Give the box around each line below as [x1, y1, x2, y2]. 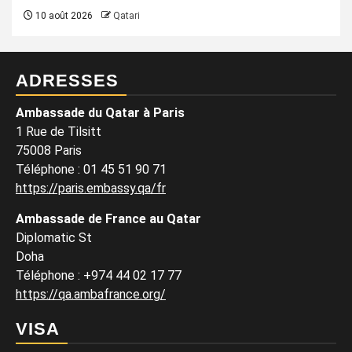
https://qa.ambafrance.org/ [16, 287, 166, 302]
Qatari [113, 10, 140, 21]
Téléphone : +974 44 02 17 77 [16, 268, 181, 283]
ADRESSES [16, 71, 119, 90]
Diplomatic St [16, 230, 92, 245]
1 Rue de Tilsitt [16, 124, 101, 139]
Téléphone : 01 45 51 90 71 [16, 162, 167, 177]
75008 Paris [16, 143, 82, 158]
